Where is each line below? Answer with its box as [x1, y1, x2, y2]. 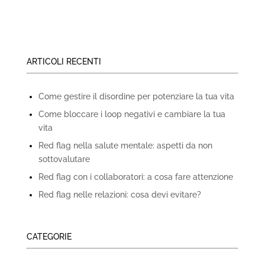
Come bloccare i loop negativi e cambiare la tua [38, 109, 225, 119]
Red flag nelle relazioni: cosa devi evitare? [38, 190, 201, 200]
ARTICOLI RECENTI [26, 57, 101, 67]
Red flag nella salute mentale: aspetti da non [38, 141, 212, 151]
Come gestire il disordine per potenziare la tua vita [38, 92, 234, 102]
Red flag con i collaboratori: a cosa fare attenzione [38, 172, 233, 182]
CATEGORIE [26, 232, 72, 242]
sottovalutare [38, 154, 90, 164]
